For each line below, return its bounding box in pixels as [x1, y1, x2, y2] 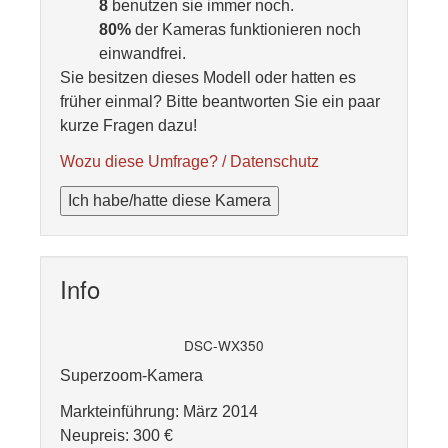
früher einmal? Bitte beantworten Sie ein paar [60, 93, 380, 110]
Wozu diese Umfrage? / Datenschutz [60, 153, 319, 170]
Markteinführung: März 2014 [60, 403, 258, 420]
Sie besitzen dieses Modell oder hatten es [60, 69, 356, 86]
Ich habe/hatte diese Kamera [68, 192, 271, 209]
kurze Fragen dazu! [60, 117, 197, 134]
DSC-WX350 [184, 335, 264, 355]
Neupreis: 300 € [60, 427, 173, 444]
